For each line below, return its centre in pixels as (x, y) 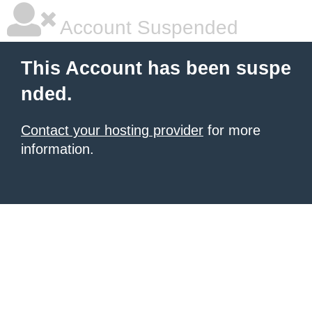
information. (57, 149)
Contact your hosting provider (112, 130)
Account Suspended (147, 28)
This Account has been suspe (156, 68)
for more (232, 130)
